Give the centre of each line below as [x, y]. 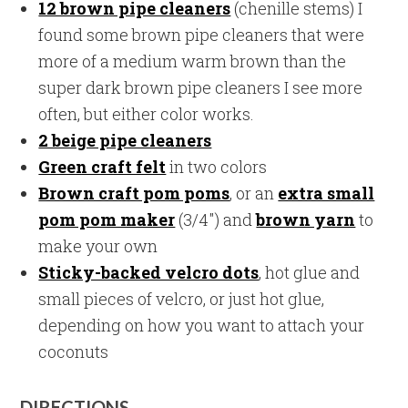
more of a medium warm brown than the [193, 61]
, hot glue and [310, 273]
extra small [326, 194]
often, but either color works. [147, 114]
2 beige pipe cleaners [125, 141]
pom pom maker [107, 220]
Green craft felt [102, 167]
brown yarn [306, 220]
